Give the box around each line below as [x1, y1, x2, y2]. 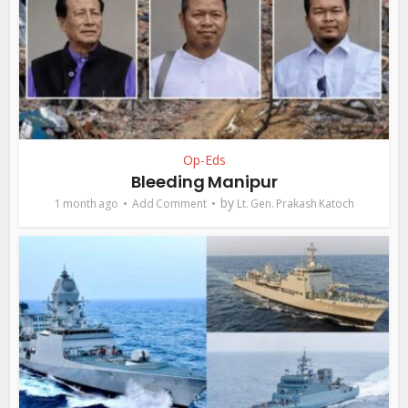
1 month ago [54, 195, 118, 211]
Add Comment [131, 195, 207, 211]
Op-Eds [182, 150, 226, 168]
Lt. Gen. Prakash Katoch [236, 195, 354, 211]
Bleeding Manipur [130, 169, 278, 193]
